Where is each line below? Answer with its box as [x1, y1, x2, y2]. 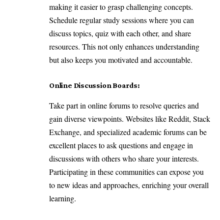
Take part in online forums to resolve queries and [49, 100, 199, 110]
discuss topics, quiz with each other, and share [49, 28, 191, 39]
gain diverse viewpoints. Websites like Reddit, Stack [49, 113, 210, 124]
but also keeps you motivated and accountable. [49, 55, 192, 65]
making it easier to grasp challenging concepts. [49, 1, 193, 12]
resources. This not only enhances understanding [49, 41, 199, 52]
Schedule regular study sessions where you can [49, 15, 194, 26]
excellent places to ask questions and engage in [49, 139, 193, 150]
